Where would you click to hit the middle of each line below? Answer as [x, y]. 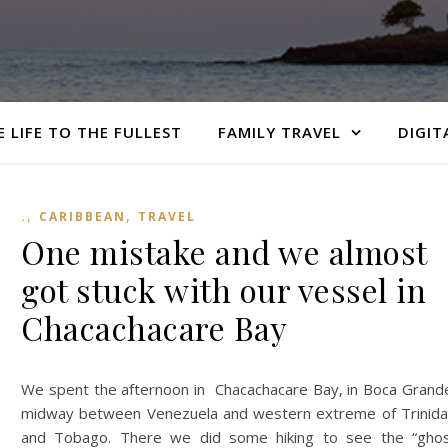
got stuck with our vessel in [223, 289]
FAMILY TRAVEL [279, 132]
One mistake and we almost [224, 251]
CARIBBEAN [82, 216]
